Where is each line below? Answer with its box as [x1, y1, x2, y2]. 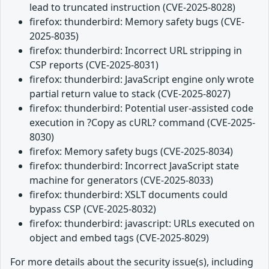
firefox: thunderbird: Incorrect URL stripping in [29, 43, 242, 57]
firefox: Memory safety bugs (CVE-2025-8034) [29, 144, 233, 158]
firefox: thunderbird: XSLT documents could [29, 187, 228, 201]
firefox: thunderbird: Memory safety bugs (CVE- [29, 14, 244, 28]
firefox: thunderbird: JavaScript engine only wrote [29, 72, 254, 86]
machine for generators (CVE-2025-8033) [29, 173, 213, 187]
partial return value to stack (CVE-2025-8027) [29, 86, 231, 100]
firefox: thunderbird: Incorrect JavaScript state [29, 159, 239, 172]
